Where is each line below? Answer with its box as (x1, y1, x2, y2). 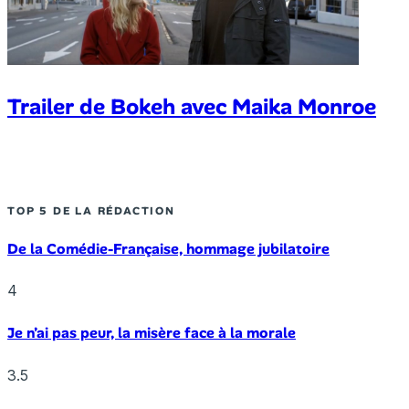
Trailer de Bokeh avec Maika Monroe (7, 91, 376, 121)
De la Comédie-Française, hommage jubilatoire (7, 238, 330, 258)
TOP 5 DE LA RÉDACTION (7, 203, 175, 218)
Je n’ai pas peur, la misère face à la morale (7, 323, 296, 343)
